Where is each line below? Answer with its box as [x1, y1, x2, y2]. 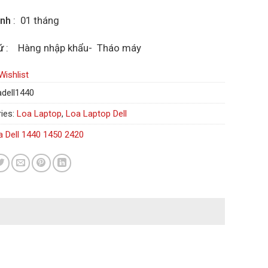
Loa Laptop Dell [66, 108, 127, 119]
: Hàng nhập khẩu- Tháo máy [4, 42, 141, 54]
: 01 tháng [11, 14, 59, 27]
